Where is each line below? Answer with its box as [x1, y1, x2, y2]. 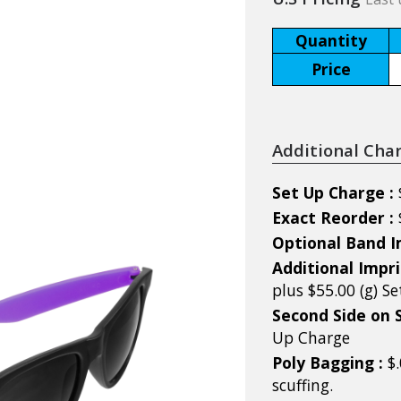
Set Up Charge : [272, 181, 398, 203]
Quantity [294, 29, 367, 51]
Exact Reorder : [272, 206, 398, 228]
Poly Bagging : [272, 351, 388, 373]
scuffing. [272, 373, 333, 396]
